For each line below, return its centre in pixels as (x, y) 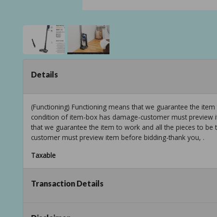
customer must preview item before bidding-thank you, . (118, 138)
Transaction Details (67, 184)
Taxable (43, 155)
